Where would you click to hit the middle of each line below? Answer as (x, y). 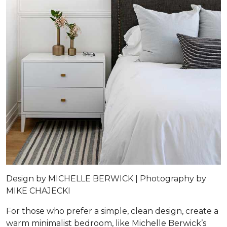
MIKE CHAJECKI (39, 191)
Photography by (172, 179)
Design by (26, 179)
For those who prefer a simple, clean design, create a (112, 211)
